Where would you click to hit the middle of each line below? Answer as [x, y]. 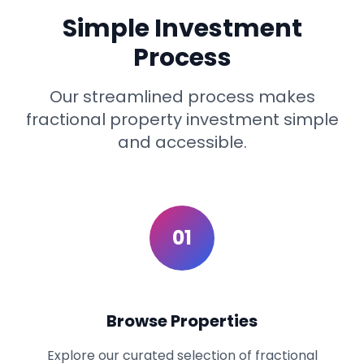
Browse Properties [182, 321]
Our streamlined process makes [182, 97]
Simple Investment [182, 28]
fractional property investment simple [182, 119]
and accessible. [182, 142]
